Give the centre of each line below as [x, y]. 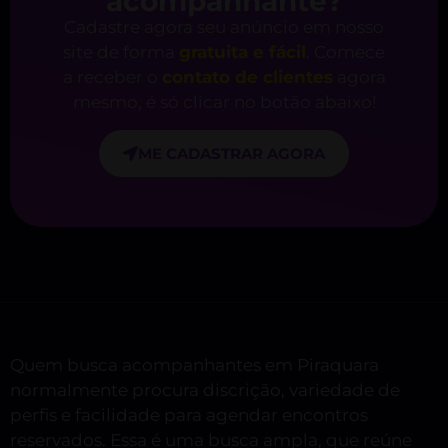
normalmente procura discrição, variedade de [205, 389]
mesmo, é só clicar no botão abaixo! [224, 102]
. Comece [345, 52]
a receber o [112, 77]
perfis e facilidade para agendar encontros [189, 414]
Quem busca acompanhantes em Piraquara [194, 364]
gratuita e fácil [242, 52]
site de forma [121, 52]
